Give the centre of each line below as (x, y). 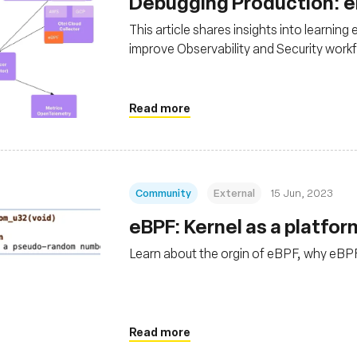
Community (163, 192)
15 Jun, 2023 (302, 192)
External (234, 192)
